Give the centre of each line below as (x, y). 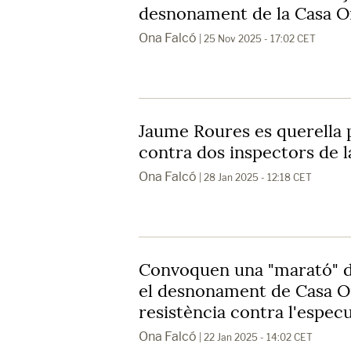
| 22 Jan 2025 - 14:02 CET (255, 337)
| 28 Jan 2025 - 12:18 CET (254, 177)
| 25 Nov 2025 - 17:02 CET (256, 38)
